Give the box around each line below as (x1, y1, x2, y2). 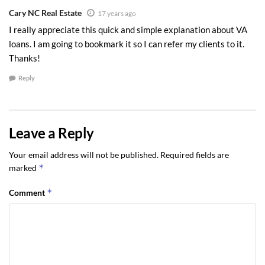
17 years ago (98, 9, 136, 18)
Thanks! (9, 53, 40, 64)
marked (9, 162, 38, 173)
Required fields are (160, 149, 229, 160)
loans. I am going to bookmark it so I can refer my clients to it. (9, 38, 244, 50)
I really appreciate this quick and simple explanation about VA (9, 24, 247, 35)
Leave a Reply (9, 124, 94, 141)
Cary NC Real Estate (9, 8, 82, 18)
